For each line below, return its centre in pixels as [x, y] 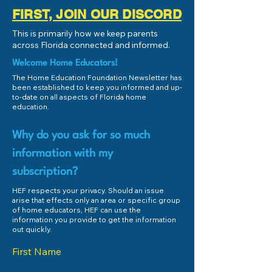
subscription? [45, 172]
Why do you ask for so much [81, 135]
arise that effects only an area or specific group [96, 200]
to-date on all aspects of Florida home [79, 97]
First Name [37, 251]
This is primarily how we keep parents [85, 33]
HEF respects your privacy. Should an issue [88, 190]
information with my [63, 154]
